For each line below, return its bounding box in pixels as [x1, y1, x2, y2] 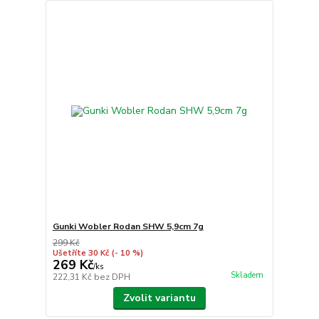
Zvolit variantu [122, 291, 196, 305]
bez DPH [93, 271, 130, 283]
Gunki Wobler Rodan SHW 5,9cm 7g [52, 221, 204, 233]
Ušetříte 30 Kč [52, 248, 109, 259]
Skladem [230, 270, 263, 281]
